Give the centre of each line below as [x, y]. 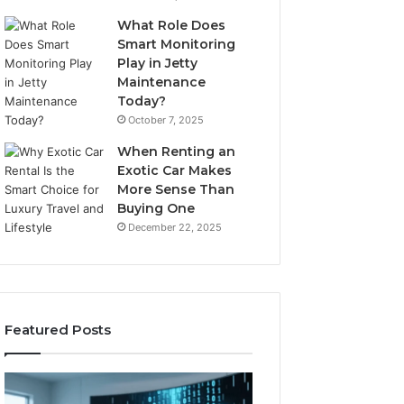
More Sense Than [176, 189]
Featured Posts [58, 330]
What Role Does [172, 25]
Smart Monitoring [177, 44]
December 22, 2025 [175, 227]
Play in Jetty [158, 63]
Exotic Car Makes [175, 170]
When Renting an [177, 151]
